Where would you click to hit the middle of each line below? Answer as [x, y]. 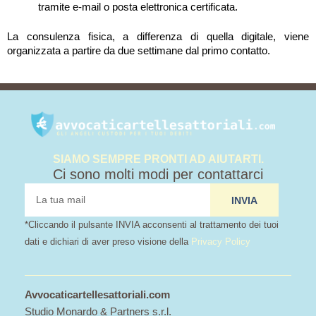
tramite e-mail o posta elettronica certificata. [138, 7]
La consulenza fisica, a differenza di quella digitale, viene [158, 36]
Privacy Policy [221, 242]
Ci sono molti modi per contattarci [158, 175]
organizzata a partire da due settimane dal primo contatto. [139, 50]
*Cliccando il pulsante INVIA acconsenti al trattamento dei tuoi [152, 225]
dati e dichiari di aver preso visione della [108, 242]
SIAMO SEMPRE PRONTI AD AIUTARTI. [158, 159]
